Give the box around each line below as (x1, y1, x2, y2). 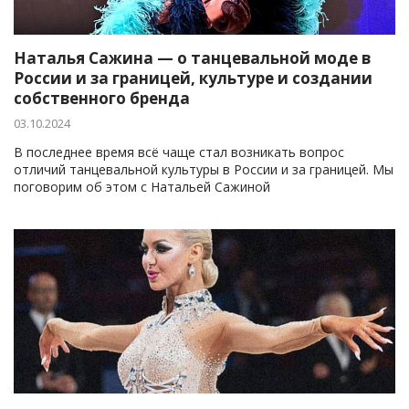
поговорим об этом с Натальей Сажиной (14, 178, 270, 195)
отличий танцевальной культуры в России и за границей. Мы (14, 161, 393, 178)
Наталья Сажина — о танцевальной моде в (14, 47, 371, 68)
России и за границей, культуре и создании (14, 68, 372, 89)
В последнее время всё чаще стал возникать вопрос (14, 143, 344, 161)
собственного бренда (14, 88, 190, 109)
